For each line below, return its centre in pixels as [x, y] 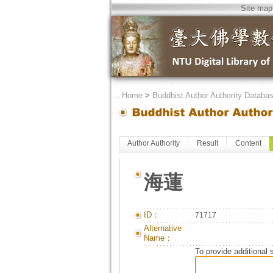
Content [248, 143]
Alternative [162, 228]
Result [207, 143]
